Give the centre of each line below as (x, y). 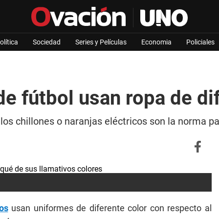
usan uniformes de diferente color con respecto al (110, 208)
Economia (156, 42)
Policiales (200, 42)
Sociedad (47, 42)
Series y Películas (101, 42)
